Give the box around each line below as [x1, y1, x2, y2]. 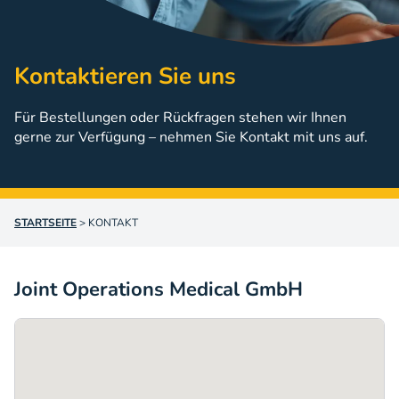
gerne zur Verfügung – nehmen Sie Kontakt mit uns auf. [14, 126, 368, 147]
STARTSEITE [14, 215, 77, 230]
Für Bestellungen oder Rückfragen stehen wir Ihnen [14, 107, 346, 127]
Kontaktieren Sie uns [14, 61, 236, 93]
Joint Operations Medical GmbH [14, 276, 303, 304]
